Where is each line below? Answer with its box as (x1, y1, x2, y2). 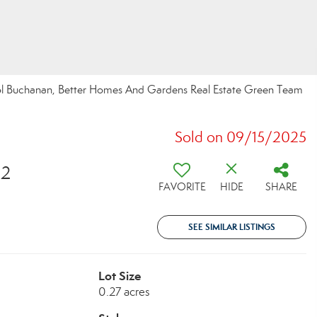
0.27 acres (98, 284, 150, 299)
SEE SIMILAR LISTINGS (188, 221, 275, 232)
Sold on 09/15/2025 (175, 128, 306, 146)
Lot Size (98, 268, 141, 284)
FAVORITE (158, 180, 206, 193)
